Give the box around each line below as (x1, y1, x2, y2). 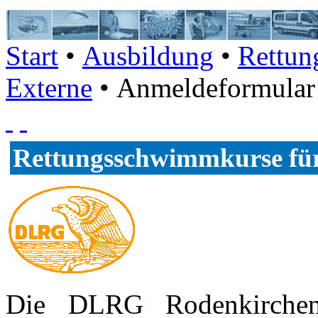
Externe (6, 72, 92, 103)
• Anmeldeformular (92, 72, 315, 103)
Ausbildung (82, 40, 214, 71)
